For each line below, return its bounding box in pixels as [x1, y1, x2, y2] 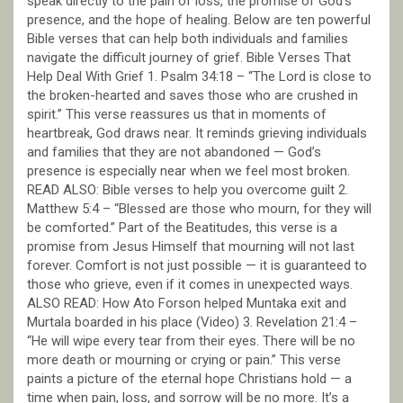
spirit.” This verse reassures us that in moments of [27, 105, 327, 122]
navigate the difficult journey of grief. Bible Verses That [27, 49, 351, 66]
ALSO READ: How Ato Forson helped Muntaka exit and [27, 294, 346, 311]
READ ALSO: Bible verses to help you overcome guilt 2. [27, 181, 348, 198]
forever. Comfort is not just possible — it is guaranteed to [27, 256, 367, 273]
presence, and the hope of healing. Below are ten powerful [27, 11, 371, 28]
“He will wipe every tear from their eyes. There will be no [27, 332, 355, 349]
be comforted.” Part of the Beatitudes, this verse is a [27, 219, 337, 236]
